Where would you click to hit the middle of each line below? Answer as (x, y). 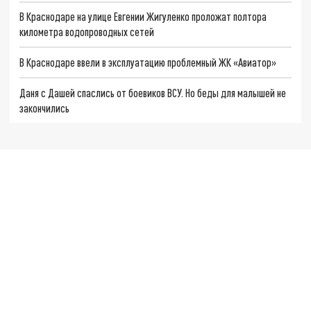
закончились (45, 108)
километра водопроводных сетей (87, 32)
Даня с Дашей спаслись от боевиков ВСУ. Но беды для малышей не (153, 92)
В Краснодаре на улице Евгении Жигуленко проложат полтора (143, 17)
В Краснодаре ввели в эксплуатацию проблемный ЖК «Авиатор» (148, 62)
